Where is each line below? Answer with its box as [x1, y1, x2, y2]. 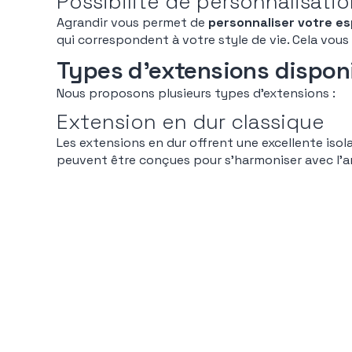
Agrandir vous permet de [57, 14, 208, 31]
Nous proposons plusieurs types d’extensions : [57, 85, 335, 101]
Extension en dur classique [57, 108, 324, 135]
